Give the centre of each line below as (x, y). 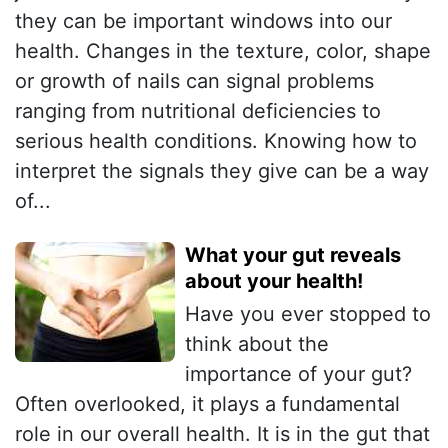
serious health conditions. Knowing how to (216, 141)
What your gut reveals (293, 255)
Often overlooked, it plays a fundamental (207, 404)
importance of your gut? (298, 374)
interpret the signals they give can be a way (222, 171)
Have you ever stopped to (308, 314)
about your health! (274, 281)
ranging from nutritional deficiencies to (198, 111)
